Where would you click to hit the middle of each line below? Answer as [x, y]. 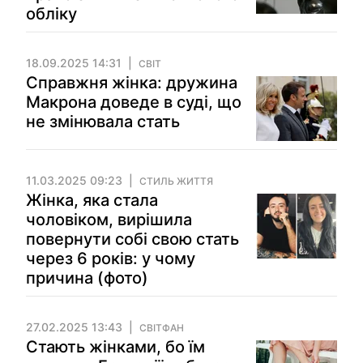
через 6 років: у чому [111, 258]
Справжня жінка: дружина [132, 83]
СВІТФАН [162, 328]
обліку [51, 14]
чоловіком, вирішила [109, 220]
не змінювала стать [103, 122]
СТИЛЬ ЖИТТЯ [176, 181]
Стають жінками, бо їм [115, 347]
